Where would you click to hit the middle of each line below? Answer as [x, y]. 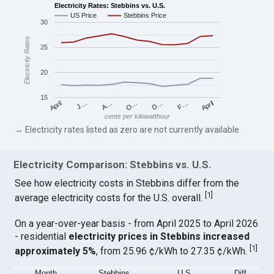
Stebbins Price [145, 16]
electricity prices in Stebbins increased [159, 236]
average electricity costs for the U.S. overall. [110, 198]
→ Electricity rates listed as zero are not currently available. [128, 129]
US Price [84, 16]
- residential [42, 236]
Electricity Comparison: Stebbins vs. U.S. [113, 165]
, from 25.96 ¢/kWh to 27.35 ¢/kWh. [173, 251]
